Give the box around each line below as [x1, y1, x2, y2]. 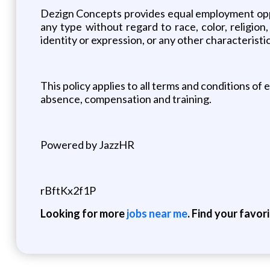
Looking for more [40, 206, 127, 220]
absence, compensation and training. [40, 92, 212, 105]
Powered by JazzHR [40, 137, 134, 151]
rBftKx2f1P [40, 183, 96, 197]
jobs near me [126, 206, 187, 220]
